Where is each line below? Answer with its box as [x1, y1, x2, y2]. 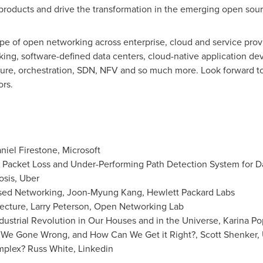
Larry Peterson [30, 200, 89, 213]
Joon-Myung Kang [66, 186, 142, 198]
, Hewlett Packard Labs [141, 186, 235, 198]
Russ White [27, 242, 73, 255]
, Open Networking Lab [89, 200, 184, 213]
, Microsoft [57, 143, 100, 156]
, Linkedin [73, 242, 113, 255]
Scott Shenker [200, 228, 257, 241]
